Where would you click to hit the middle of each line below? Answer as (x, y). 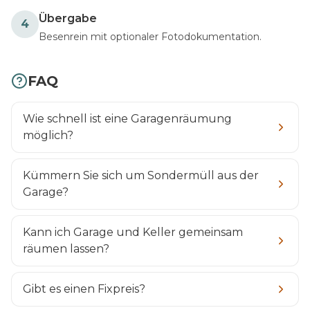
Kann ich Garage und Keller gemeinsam (133, 232)
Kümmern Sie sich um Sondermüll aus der (141, 175)
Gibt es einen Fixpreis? (84, 289)
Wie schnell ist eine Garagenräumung (127, 118)
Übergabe (68, 18)
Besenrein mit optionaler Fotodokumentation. (150, 36)
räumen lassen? (66, 248)
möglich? (48, 135)
